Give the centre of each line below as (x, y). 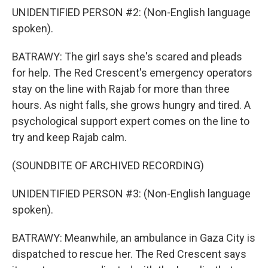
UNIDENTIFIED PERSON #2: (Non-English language (131, 12)
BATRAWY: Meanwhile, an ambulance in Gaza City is (134, 238)
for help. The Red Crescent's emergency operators (132, 73)
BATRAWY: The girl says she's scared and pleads (127, 57)
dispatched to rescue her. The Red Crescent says (129, 254)
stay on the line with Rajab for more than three (121, 89)
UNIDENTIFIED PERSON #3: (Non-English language (131, 194)
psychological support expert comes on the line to (131, 121)
